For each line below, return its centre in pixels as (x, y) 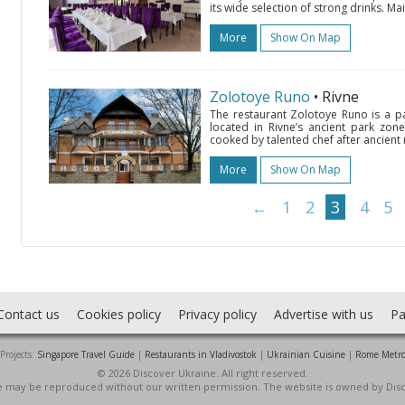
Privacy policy (217, 314)
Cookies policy (118, 314)
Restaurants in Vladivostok (200, 354)
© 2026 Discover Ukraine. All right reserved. (202, 373)
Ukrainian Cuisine (306, 354)
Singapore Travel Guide (85, 354)
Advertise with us (323, 314)
